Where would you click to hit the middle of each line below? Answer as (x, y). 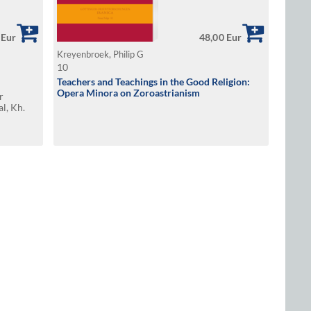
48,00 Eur (221, 37)
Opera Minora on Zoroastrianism (128, 93)
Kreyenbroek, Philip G (101, 54)
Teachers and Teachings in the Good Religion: (153, 82)
